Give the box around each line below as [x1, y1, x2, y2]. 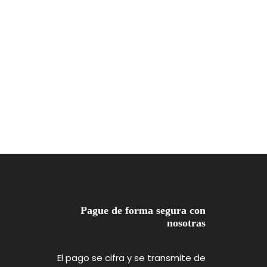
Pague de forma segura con [80, 204, 206, 216]
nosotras [166, 216, 206, 229]
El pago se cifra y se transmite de [57, 251, 206, 264]
